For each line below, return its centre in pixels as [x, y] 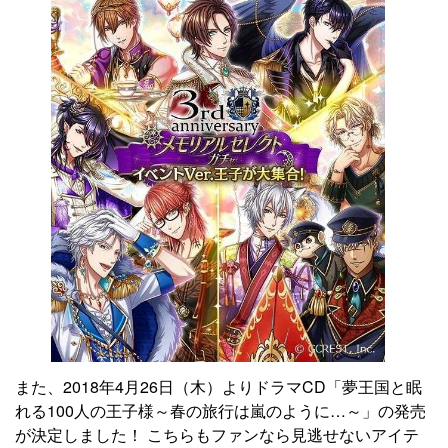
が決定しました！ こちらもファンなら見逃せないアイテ [217, 434]
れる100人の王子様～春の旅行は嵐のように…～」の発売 [220, 410]
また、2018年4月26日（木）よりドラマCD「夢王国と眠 [218, 386]
